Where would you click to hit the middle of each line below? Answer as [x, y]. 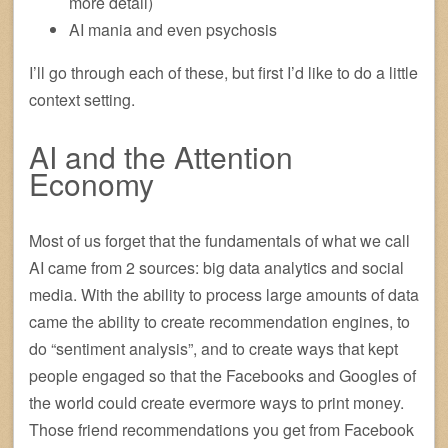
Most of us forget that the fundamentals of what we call [219, 241]
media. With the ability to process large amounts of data [224, 295]
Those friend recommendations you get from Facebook [221, 430]
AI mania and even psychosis [173, 30]
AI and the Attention [161, 157]
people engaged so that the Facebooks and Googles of [222, 376]
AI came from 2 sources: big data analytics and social [216, 268]
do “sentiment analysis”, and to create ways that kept [213, 349]
